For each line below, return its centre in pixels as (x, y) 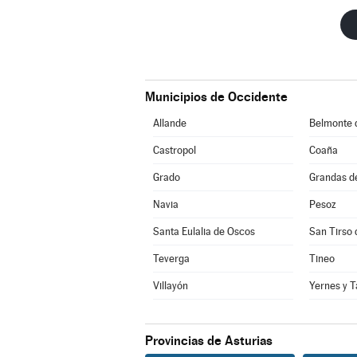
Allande (169, 123)
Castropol (174, 150)
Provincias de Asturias (209, 341)
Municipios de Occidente (216, 97)
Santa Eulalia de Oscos (204, 231)
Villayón (170, 286)
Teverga (171, 259)
